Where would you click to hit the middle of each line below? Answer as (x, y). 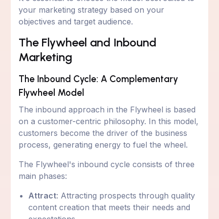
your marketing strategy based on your (92, 10)
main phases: (43, 176)
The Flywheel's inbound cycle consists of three (107, 164)
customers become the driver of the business (103, 133)
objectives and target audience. (76, 21)
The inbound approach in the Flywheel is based (107, 109)
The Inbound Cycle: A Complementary (99, 79)
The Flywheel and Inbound (88, 42)
